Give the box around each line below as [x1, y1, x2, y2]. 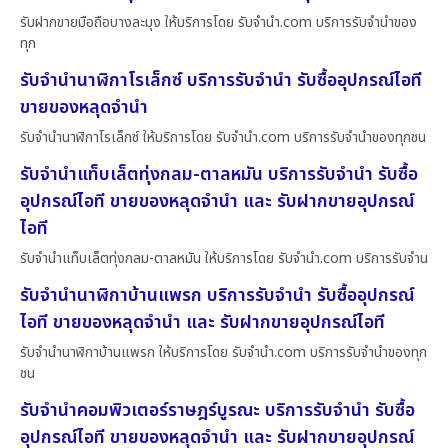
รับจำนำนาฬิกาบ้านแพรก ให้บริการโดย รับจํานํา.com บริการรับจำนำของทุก [20, 341, 427, 363]
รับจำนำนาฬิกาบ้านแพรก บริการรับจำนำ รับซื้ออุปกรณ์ [20, 281, 414, 309]
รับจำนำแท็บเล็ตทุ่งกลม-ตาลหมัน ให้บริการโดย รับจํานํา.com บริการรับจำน [20, 247, 428, 269]
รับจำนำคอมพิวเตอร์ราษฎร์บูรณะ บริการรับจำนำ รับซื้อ [20, 396, 415, 424]
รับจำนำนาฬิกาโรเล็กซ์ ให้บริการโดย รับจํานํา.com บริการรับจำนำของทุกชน [20, 126, 426, 148]
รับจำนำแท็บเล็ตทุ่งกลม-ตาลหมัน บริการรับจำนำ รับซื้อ [20, 160, 418, 188]
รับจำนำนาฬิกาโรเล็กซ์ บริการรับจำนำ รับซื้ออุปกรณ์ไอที [20, 66, 422, 94]
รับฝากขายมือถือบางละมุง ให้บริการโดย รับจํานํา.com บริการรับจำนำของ [20, 11, 417, 33]
